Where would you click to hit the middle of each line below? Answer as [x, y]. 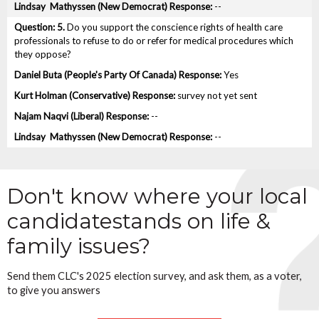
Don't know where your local [157, 197]
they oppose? [43, 54]
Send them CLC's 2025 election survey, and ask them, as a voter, [155, 276]
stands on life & [192, 221]
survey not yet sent [217, 96]
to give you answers [54, 290]
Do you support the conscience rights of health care [174, 27]
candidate [60, 221]
